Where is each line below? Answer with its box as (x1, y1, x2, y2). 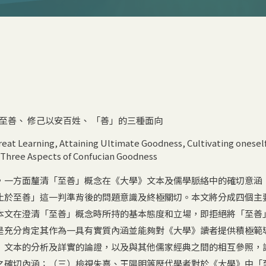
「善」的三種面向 (91, 113, 163, 126)
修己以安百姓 (27, 113, 81, 126)
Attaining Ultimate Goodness (59, 136, 182, 149)
